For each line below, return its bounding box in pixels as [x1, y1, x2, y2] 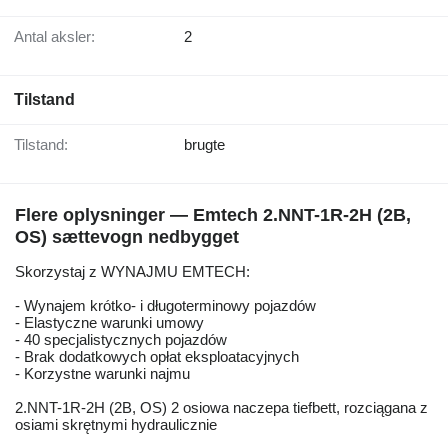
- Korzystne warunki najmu [15, 365, 190, 383]
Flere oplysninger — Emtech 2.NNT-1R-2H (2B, [15, 205, 411, 226]
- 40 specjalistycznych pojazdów [15, 331, 227, 349]
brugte [184, 136, 225, 154]
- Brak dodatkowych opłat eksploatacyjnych [15, 348, 299, 366]
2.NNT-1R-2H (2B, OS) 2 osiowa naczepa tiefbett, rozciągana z [15, 399, 428, 417]
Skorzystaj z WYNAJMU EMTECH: [15, 263, 250, 281]
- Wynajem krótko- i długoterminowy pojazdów [15, 297, 316, 315]
